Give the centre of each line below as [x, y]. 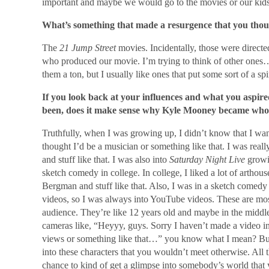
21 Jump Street [87, 48]
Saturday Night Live [207, 159]
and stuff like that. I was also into [105, 159]
